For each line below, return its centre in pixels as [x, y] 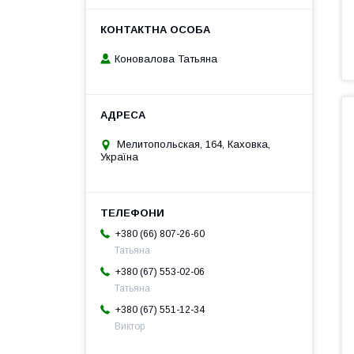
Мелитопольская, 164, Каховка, [194, 145]
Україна [119, 157]
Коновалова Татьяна [166, 59]
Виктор [130, 327]
